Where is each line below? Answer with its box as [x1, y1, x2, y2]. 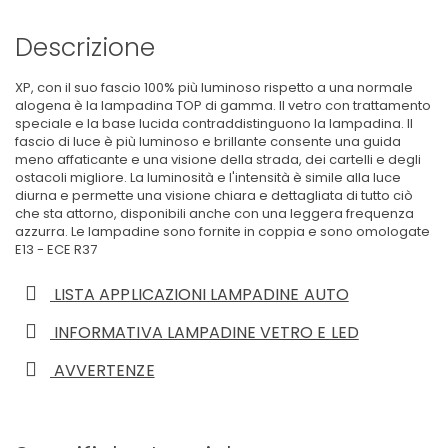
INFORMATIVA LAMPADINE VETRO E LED [50, 320, 359, 344]
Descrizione [15, 29, 155, 65]
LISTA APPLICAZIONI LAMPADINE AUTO [50, 282, 349, 306]
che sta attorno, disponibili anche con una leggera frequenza [15, 203, 414, 223]
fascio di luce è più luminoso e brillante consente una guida [15, 131, 401, 151]
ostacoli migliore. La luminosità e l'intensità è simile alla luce [15, 167, 401, 187]
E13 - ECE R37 [15, 239, 97, 259]
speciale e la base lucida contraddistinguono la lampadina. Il [15, 113, 413, 133]
